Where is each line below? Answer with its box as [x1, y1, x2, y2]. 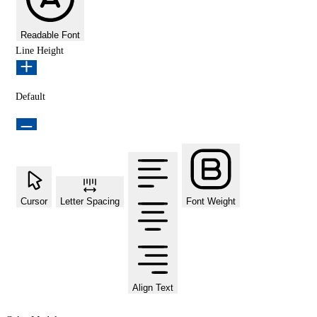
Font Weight [186, 195, 236, 207]
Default [16, 91, 45, 102]
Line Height [16, 45, 64, 56]
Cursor [21, 195, 47, 207]
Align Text [132, 282, 173, 293]
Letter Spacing [60, 195, 120, 207]
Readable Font [21, 29, 80, 40]
